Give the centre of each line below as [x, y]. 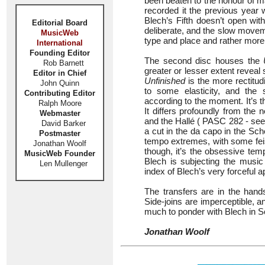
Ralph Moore [60, 103]
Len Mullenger [60, 164]
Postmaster [60, 133]
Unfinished [165, 81]
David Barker [60, 123]
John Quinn [60, 83]
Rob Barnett [63, 63]
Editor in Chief [60, 73]
